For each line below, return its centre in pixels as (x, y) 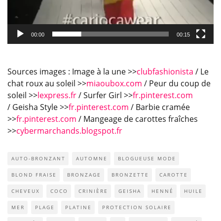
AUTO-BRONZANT (38, 158)
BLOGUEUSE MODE (147, 158)
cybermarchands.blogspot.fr (69, 130)
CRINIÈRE (93, 191)
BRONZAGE (84, 174)
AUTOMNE (92, 158)
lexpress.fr (57, 95)
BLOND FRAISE (34, 174)
